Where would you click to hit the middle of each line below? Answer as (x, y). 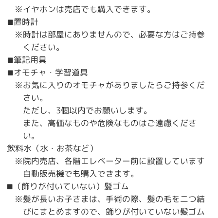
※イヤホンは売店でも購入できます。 (85, 9)
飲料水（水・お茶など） (52, 148)
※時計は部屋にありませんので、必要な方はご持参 (110, 35)
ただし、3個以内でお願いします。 (88, 110)
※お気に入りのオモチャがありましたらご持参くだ (110, 85)
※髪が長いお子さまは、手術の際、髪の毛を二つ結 (110, 199)
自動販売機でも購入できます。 (81, 174)
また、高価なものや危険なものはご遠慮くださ (110, 123)
